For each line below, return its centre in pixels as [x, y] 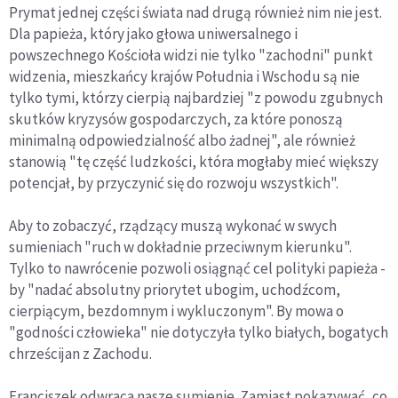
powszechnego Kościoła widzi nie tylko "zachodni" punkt [191, 55]
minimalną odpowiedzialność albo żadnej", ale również [182, 140]
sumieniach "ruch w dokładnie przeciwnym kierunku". [180, 247]
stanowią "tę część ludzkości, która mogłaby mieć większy [194, 161]
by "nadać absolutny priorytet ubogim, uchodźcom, [175, 289]
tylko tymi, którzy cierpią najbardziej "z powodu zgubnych [196, 97]
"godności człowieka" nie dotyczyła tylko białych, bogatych [199, 332]
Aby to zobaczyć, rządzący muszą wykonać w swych [173, 225]
